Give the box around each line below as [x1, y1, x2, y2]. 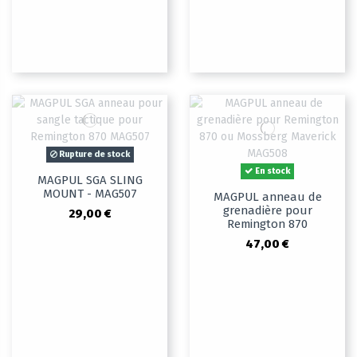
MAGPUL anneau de [213, 190, 322, 205]
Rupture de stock [57, 149, 130, 160]
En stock [253, 166, 290, 177]
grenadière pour [222, 203, 312, 218]
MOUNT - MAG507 [42, 186, 137, 202]
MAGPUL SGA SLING [37, 173, 143, 188]
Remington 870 [227, 217, 308, 232]
